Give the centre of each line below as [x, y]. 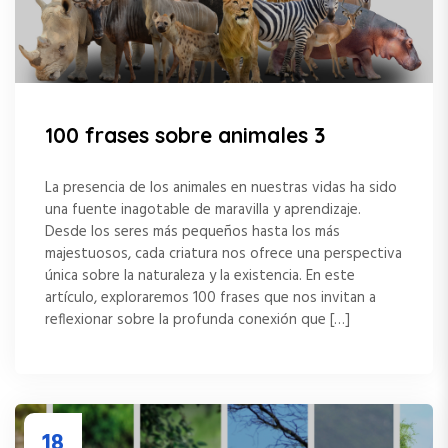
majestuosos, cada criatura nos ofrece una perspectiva [223, 253]
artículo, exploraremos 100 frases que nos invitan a [210, 297]
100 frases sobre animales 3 [185, 135]
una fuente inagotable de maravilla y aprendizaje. [203, 209]
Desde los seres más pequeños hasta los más [192, 231]
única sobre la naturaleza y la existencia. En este [200, 275]
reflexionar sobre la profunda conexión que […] [197, 319]
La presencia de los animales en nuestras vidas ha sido [221, 187]
